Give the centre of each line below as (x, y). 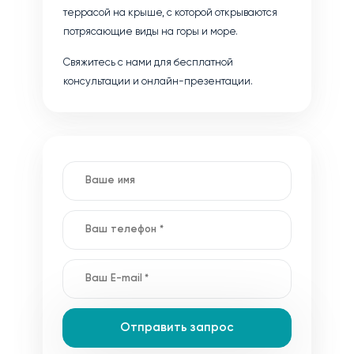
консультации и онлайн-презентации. (158, 82)
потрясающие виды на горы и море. (151, 32)
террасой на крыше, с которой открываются (170, 13)
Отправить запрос (177, 328)
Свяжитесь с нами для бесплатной (148, 63)
